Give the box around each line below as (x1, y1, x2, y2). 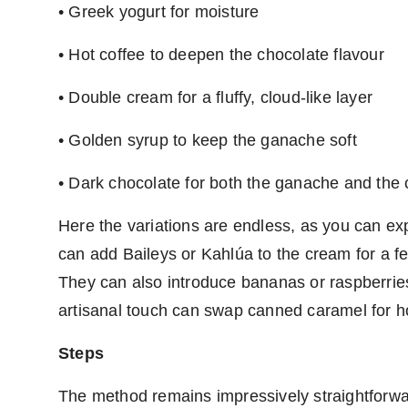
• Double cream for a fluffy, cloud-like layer (58, 88, 372, 107)
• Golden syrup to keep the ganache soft (58, 131, 357, 150)
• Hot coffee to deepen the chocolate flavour (58, 46, 384, 65)
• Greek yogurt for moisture (58, 3, 260, 22)
